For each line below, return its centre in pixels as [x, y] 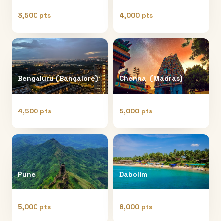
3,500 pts [34, 15]
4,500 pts [35, 111]
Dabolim [133, 174]
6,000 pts [136, 206]
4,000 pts [136, 15]
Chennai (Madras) [151, 78]
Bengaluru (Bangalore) [58, 78]
